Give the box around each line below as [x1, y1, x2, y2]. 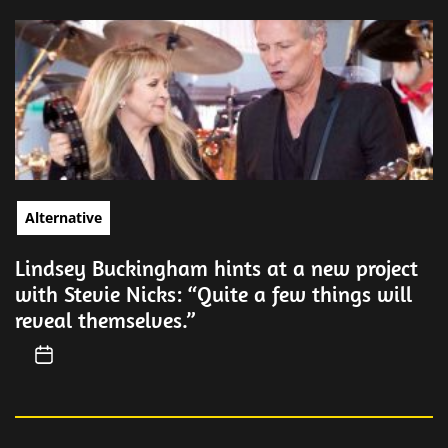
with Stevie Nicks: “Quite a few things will [15, 280, 412, 308]
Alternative [25, 208, 102, 227]
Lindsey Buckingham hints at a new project [15, 254, 418, 282]
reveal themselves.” [15, 306, 195, 334]
